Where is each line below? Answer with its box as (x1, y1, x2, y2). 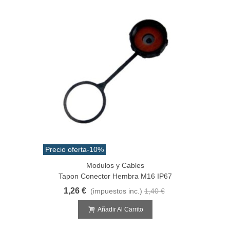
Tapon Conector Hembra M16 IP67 (58, 171, 172, 180)
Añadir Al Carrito (97, 205, 143, 213)
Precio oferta (45, 145, 87, 154)
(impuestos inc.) (90, 186, 142, 195)
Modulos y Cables (86, 161, 144, 169)
